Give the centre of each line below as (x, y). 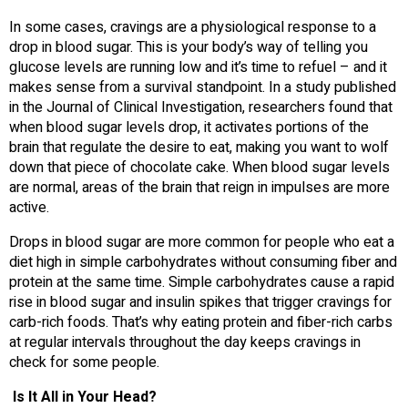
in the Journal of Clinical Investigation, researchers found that (201, 107)
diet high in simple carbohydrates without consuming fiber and (203, 262)
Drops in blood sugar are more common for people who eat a (202, 242)
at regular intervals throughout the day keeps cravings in (185, 342)
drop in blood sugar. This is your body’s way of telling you (189, 47)
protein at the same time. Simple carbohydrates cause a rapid (202, 282)
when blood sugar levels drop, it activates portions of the (189, 127)
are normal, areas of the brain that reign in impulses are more (199, 187)
